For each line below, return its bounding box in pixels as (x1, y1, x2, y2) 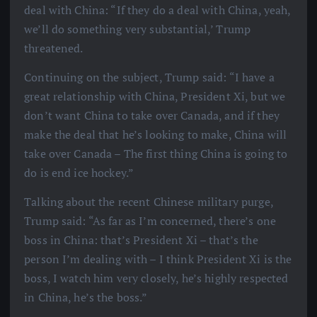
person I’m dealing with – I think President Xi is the (24, 251, 292, 267)
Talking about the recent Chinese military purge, (24, 194, 273, 210)
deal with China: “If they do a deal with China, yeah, (24, 1, 291, 18)
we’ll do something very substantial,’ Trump (24, 21, 251, 37)
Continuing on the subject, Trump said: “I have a (24, 69, 275, 86)
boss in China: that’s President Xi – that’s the (24, 232, 258, 248)
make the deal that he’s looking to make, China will (24, 127, 287, 143)
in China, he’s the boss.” (24, 289, 148, 306)
